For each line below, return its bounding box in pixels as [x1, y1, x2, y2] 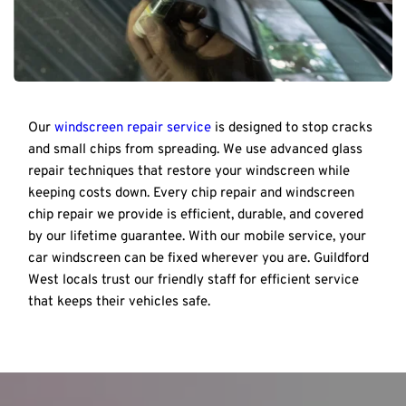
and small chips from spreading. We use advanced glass [28, 141, 362, 159]
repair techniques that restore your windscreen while [28, 163, 350, 181]
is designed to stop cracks [211, 120, 372, 138]
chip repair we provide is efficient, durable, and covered [28, 207, 363, 225]
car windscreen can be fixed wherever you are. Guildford [28, 250, 369, 268]
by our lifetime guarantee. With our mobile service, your [28, 228, 366, 246]
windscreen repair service [54, 120, 211, 138]
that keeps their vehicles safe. [28, 294, 210, 312]
